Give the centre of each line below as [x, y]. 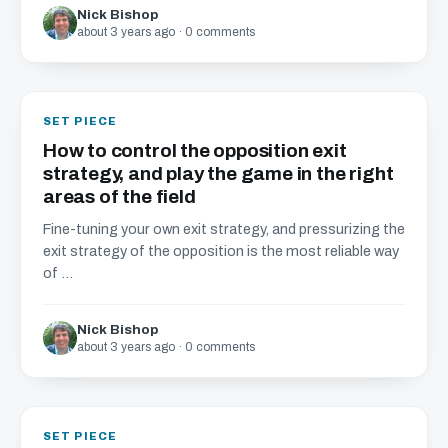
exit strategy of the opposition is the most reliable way [221, 251]
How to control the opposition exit [195, 150]
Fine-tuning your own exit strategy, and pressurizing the [224, 229]
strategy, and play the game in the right [218, 173]
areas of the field [119, 196]
